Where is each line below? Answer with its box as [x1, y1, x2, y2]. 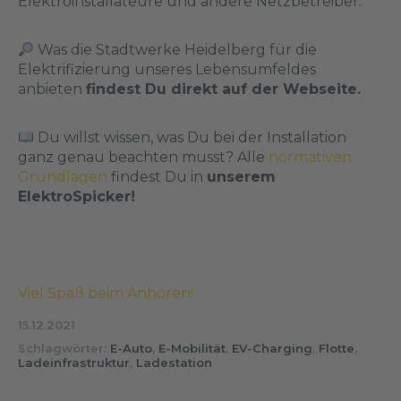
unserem [207, 168, 276, 185]
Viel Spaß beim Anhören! [18, 285, 193, 302]
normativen [269, 149, 352, 166]
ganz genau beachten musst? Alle [18, 149, 269, 166]
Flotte [319, 341, 354, 355]
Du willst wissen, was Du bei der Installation [34, 129, 347, 146]
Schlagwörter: [18, 341, 110, 355]
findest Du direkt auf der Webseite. [86, 81, 361, 98]
